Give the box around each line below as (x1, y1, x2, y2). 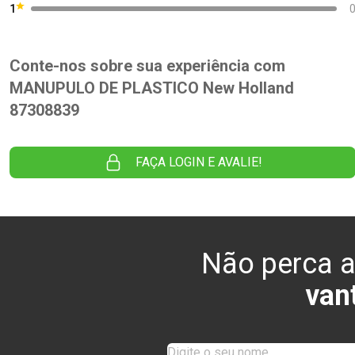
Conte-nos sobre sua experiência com (10, 56, 285, 75)
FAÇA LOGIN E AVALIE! (135, 155, 262, 170)
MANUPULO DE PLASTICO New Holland (10, 78, 294, 97)
